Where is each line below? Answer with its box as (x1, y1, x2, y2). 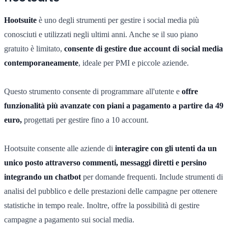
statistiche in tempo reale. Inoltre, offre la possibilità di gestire (4, 201, 199, 210)
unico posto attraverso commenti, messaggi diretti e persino (4, 158, 207, 167)
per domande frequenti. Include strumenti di (81, 172, 223, 181)
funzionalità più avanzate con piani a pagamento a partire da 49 (4, 101, 223, 110)
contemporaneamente (4, 58, 78, 67)
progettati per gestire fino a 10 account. (22, 115, 149, 124)
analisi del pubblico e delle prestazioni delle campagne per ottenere (4, 186, 217, 195)
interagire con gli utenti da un (115, 144, 217, 153)
